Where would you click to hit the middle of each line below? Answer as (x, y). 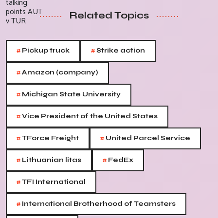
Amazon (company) (59, 73)
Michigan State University (71, 94)
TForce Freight (50, 138)
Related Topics (109, 16)
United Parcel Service (147, 138)
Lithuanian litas (51, 160)
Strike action (120, 51)
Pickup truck (45, 51)
